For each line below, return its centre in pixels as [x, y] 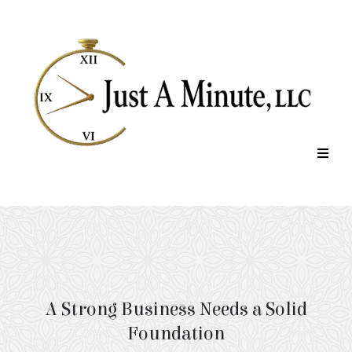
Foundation [176, 334]
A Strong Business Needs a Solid [176, 309]
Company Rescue [125, 271]
